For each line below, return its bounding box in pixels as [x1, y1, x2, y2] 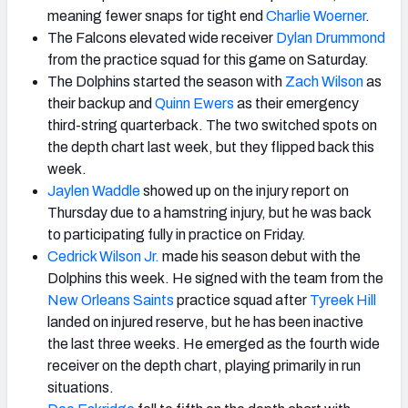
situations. [47, 379, 114, 395]
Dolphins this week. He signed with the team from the [47, 270, 383, 286]
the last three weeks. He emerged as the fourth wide [47, 335, 380, 352]
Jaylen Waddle [47, 182, 140, 199]
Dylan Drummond [276, 29, 385, 46]
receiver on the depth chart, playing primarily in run [47, 357, 361, 373]
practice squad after [174, 291, 310, 308]
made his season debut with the [159, 248, 361, 264]
